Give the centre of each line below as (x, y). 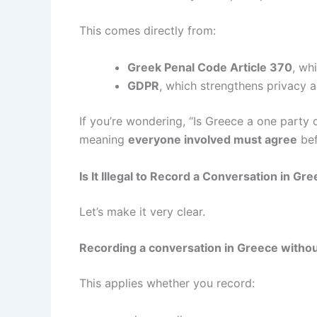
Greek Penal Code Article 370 (210, 67)
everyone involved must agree (213, 139)
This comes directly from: (148, 31)
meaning (104, 139)
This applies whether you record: (167, 283)
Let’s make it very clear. (142, 211)
